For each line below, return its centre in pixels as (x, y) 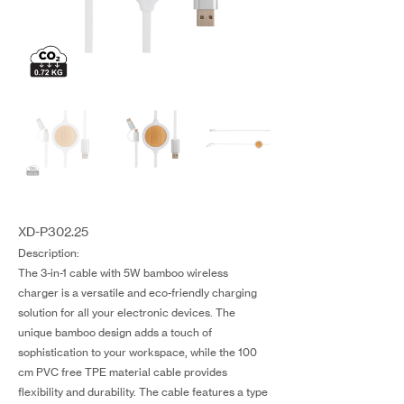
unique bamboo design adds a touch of (115, 332)
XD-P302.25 (53, 231)
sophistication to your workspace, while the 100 (138, 352)
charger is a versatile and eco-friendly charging (138, 293)
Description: (49, 253)
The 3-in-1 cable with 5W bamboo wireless (123, 273)
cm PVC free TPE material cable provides (123, 372)
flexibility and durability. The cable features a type (143, 392)
